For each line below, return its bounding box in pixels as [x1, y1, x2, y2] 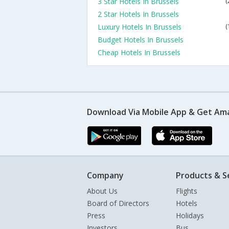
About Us [87, 186, 118, 196]
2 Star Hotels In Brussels [98, 9, 179, 19]
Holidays [176, 211, 204, 220]
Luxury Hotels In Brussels [98, 22, 181, 32]
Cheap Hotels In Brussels [98, 48, 180, 57]
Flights [176, 186, 197, 196]
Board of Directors [87, 198, 149, 208]
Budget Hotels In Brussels [98, 35, 184, 44]
